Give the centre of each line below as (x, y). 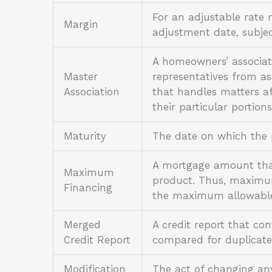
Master (81, 77)
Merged (82, 225)
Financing (88, 188)
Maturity (85, 136)
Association (92, 92)
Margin (81, 25)
